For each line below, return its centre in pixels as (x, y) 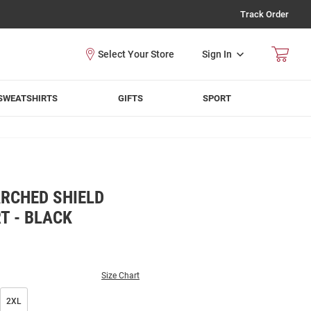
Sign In (217, 54)
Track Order (264, 14)
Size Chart (120, 276)
